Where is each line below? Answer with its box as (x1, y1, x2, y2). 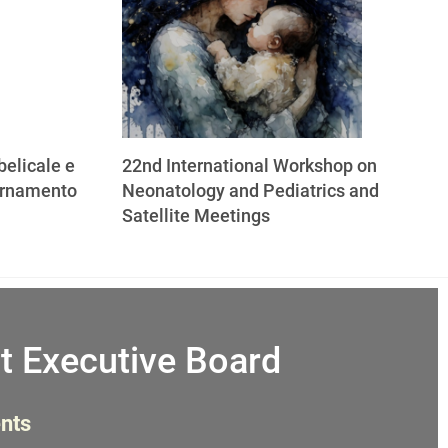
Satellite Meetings (122, 205, 270, 226)
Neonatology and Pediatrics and (122, 180, 379, 201)
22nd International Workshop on (122, 155, 377, 176)
